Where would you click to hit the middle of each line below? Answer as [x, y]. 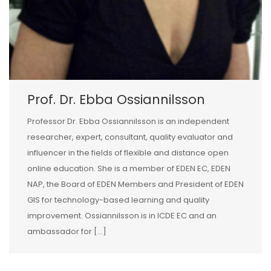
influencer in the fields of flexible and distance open [128, 152]
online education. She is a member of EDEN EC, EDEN [129, 168]
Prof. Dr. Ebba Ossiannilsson [116, 99]
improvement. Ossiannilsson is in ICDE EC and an [122, 215]
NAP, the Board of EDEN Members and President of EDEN [135, 184]
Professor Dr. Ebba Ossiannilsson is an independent [128, 121]
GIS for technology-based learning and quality [118, 200]
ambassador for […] [67, 231]
